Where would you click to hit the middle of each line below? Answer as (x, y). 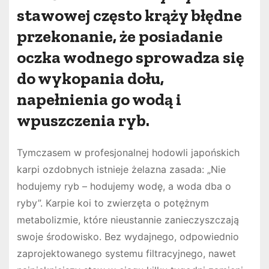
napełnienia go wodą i (99, 99)
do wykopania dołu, (90, 78)
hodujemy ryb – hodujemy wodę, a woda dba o (124, 186)
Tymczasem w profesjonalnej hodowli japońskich (128, 152)
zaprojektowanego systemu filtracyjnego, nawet (126, 253)
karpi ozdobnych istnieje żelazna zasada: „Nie (121, 169)
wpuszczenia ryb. (83, 120)
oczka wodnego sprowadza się (130, 57)
